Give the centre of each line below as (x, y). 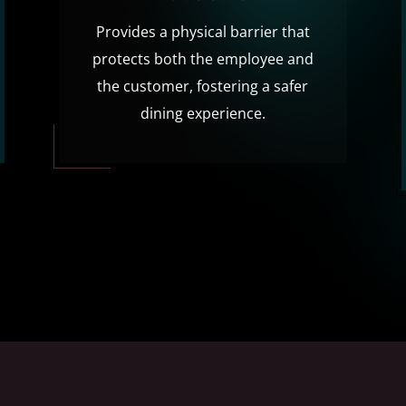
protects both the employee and (203, 58)
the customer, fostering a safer (203, 86)
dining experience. (203, 113)
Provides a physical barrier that (203, 31)
